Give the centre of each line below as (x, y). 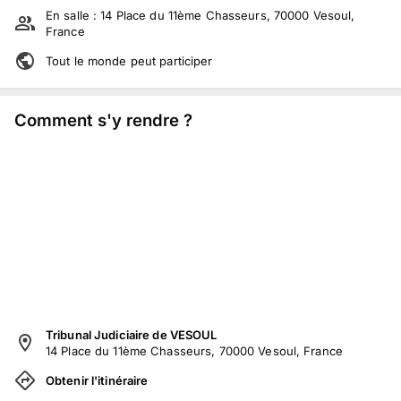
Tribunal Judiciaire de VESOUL (132, 334)
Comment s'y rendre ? (103, 119)
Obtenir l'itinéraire (97, 380)
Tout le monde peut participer (129, 61)
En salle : (73, 15)
